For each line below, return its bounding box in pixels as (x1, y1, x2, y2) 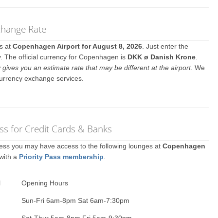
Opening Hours (21, 179, 69, 187)
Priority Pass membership (19, 153, 104, 161)
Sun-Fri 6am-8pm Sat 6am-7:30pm (21, 197, 130, 204)
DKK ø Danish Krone (127, 53, 196, 61)
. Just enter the (142, 42, 189, 50)
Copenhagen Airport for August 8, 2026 (13, 42, 143, 50)
